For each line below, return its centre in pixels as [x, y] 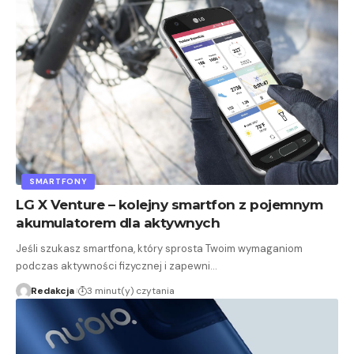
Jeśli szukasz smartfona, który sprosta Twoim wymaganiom [159, 249]
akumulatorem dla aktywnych [118, 223]
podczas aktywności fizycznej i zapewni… [117, 266]
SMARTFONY [58, 182]
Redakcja [52, 291]
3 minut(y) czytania [130, 291]
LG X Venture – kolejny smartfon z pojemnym [169, 205]
